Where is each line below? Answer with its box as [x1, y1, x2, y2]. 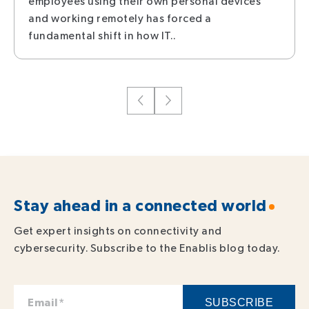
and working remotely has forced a [28, 12, 212, 26]
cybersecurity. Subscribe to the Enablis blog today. [14, 241, 281, 255]
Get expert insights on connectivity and [14, 224, 222, 238]
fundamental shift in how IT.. [28, 29, 177, 43]
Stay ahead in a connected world [14, 196, 267, 216]
